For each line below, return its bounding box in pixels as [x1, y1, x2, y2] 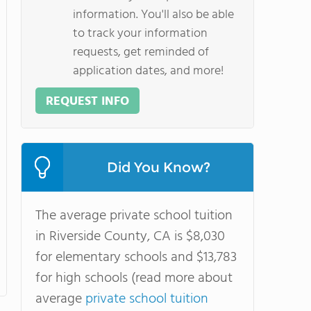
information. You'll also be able [73, 5, 234, 25]
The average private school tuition [35, 205, 233, 227]
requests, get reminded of [73, 42, 209, 62]
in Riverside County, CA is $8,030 [35, 226, 225, 248]
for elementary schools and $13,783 [35, 246, 237, 269]
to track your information [73, 24, 208, 44]
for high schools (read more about [35, 267, 233, 289]
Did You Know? [106, 159, 210, 176]
